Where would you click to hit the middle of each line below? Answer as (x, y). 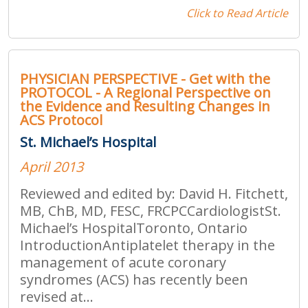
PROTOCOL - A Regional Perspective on (145, 92)
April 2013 (52, 166)
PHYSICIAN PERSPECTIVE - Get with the (145, 78)
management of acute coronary (123, 262)
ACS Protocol (61, 120)
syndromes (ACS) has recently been (134, 279)
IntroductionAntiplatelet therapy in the (147, 245)
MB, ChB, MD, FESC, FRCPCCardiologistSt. (151, 210)
